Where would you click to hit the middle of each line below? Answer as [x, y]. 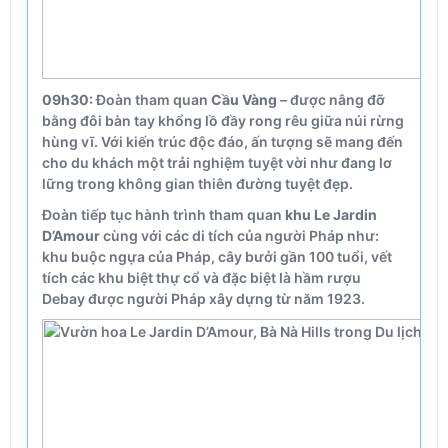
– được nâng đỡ [331, 99]
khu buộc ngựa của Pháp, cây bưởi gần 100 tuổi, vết [217, 256]
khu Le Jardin [331, 214]
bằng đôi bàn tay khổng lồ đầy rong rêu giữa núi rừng [223, 120]
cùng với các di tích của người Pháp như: [239, 235]
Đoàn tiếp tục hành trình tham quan [163, 214]
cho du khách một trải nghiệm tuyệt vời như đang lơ [217, 162]
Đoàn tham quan [152, 99]
